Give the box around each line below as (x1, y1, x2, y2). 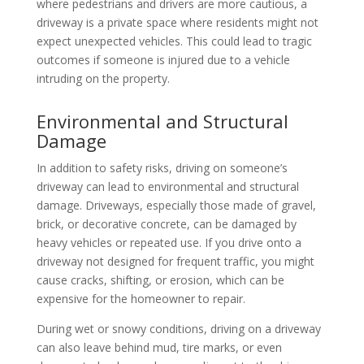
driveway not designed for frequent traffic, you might (36, 253, 314, 269)
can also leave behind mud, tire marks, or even (36, 339, 282, 355)
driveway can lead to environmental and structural (36, 178, 299, 194)
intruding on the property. (36, 70, 170, 86)
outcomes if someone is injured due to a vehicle (36, 51, 290, 67)
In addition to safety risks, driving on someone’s (36, 159, 288, 175)
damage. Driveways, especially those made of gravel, (36, 197, 316, 213)
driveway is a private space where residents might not (36, 14, 318, 30)
